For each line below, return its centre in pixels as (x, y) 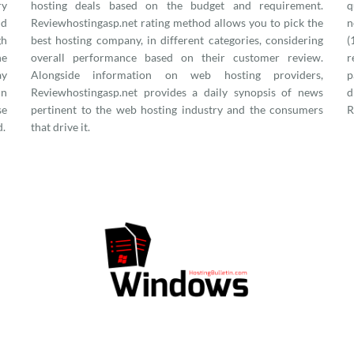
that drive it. (60, 127)
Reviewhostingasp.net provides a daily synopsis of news (177, 92)
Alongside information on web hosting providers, (177, 75)
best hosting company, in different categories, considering (177, 40)
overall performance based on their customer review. (177, 57)
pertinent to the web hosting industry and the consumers (177, 109)
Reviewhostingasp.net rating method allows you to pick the (177, 23)
